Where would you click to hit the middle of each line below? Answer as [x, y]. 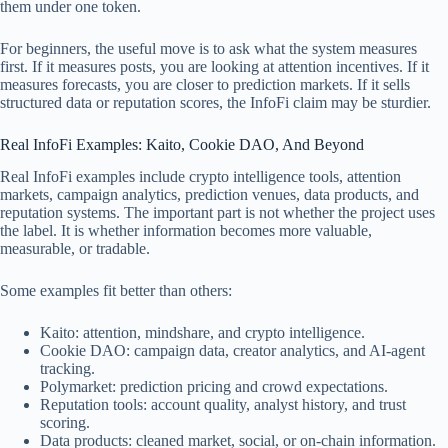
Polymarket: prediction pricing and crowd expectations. [214, 387]
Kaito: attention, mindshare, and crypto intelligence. [202, 333]
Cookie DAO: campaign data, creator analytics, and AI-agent [232, 351]
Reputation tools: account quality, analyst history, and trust [223, 405]
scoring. [65, 423]
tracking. [67, 369]
